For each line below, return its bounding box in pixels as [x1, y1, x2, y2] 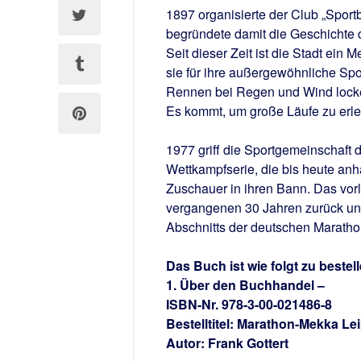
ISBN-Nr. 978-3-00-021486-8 [165, 295, 332, 313]
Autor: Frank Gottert [165, 334, 288, 352]
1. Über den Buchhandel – [165, 276, 325, 294]
